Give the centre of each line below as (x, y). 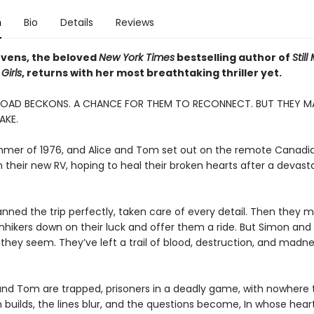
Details (76, 22)
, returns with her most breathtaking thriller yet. (151, 73)
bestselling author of (233, 57)
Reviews (135, 22)
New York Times (136, 57)
